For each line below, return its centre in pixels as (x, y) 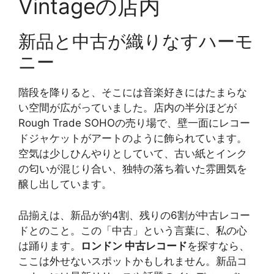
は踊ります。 (50, 246)
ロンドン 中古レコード (134, 246)
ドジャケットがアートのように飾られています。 (133, 139)
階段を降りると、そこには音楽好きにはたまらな (133, 93)
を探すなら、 (218, 246)
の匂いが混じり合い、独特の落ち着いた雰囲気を (133, 169)
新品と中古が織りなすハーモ (136, 42)
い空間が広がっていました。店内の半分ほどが (128, 108)
